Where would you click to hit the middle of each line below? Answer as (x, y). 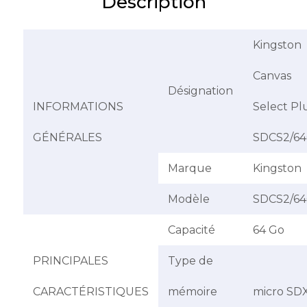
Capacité (192, 230)
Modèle (189, 199)
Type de (191, 261)
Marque (190, 169)
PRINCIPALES (71, 261)
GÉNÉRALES (67, 138)
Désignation (200, 91)
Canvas (272, 76)
